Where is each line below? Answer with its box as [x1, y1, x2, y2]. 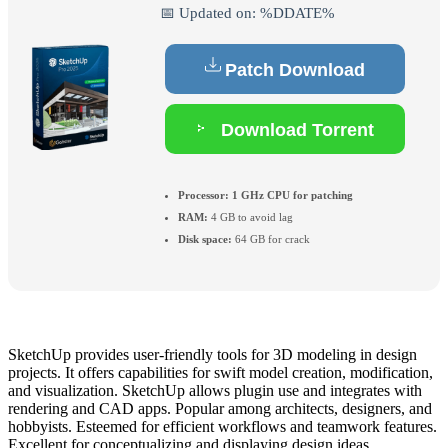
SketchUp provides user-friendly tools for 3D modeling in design [8, 345, 417, 363]
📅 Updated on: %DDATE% [160, 4, 335, 21]
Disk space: [178, 232, 232, 245]
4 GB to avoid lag [208, 210, 293, 223]
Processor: [178, 188, 229, 201]
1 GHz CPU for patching [229, 188, 353, 201]
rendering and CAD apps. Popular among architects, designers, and [8, 399, 432, 417]
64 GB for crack [232, 232, 310, 245]
